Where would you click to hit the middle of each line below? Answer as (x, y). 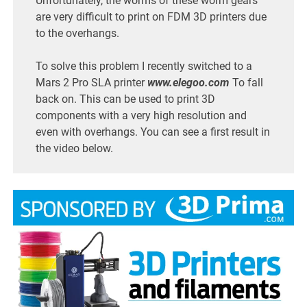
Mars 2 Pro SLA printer (91, 82)
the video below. (74, 148)
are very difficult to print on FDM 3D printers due (151, 16)
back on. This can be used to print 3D (125, 99)
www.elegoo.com (188, 82)
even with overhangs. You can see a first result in (152, 132)
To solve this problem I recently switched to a (144, 66)
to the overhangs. (77, 33)
